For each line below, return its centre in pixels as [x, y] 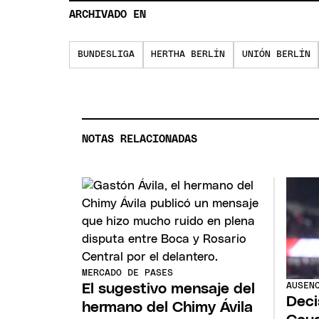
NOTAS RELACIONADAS [140, 139]
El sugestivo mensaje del [169, 289]
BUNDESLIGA [106, 55]
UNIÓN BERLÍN [276, 55]
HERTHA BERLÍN [188, 55]
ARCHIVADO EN [108, 15]
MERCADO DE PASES [128, 273]
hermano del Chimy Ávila [168, 308]
